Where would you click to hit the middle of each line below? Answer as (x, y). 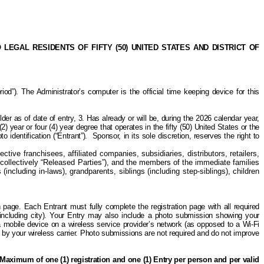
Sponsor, (108, 136)
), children (242, 171)
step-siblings (204, 171)
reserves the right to (225, 136)
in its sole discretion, (157, 136)
